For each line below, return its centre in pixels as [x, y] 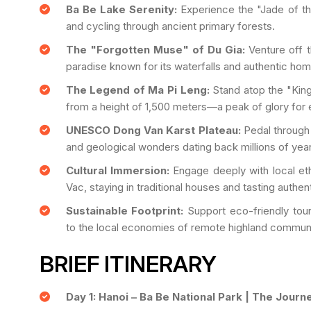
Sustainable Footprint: [125, 210]
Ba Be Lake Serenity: [121, 9]
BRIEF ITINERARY [128, 264]
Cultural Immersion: [117, 170]
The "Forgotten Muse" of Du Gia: [155, 49]
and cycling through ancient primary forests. [170, 26]
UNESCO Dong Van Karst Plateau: [153, 130]
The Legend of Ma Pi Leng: [137, 90]
